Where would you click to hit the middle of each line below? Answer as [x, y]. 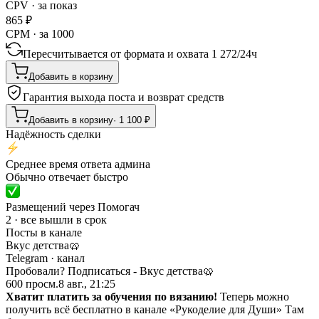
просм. [41, 283]
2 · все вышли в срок [56, 219]
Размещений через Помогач [73, 206]
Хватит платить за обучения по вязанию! [111, 296]
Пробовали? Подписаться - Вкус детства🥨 [110, 271]
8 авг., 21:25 [87, 283]
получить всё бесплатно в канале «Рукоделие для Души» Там [155, 309]
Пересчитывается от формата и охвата [117, 53]
